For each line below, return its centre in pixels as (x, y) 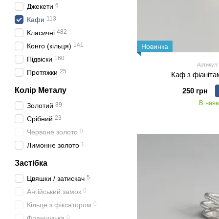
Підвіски (40, 59)
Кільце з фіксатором (59, 205)
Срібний (40, 119)
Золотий (40, 106)
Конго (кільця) (49, 46)
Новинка (155, 46)
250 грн (195, 91)
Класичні (41, 33)
